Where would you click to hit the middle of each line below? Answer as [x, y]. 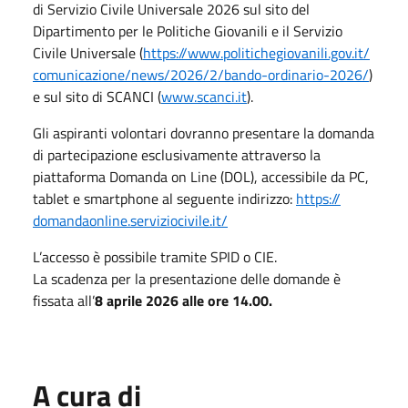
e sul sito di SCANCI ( [97, 96]
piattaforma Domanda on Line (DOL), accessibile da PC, [201, 176]
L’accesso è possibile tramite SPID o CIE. [155, 256]
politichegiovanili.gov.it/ [296, 52]
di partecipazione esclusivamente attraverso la [177, 154]
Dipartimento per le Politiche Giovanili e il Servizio [188, 31]
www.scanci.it [204, 96]
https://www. [183, 52]
